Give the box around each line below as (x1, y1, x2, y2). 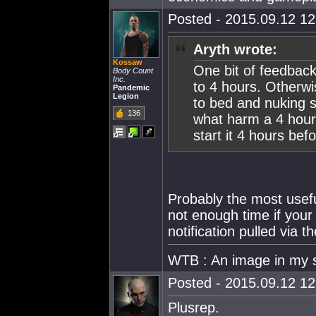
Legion (113, 92, 139, 100)
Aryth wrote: (193, 42, 277, 57)
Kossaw (113, 58, 142, 66)
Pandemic (113, 83, 150, 92)
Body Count (113, 66, 153, 75)
